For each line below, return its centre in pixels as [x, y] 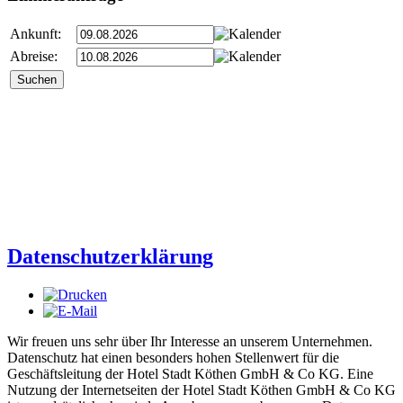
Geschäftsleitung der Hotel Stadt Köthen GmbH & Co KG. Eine [190, 373]
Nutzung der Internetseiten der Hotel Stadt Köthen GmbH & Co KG [201, 390]
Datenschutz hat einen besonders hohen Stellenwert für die [173, 357]
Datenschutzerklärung [110, 256]
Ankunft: [36, 33]
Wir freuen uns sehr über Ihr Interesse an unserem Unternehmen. [190, 341]
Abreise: [34, 56]
